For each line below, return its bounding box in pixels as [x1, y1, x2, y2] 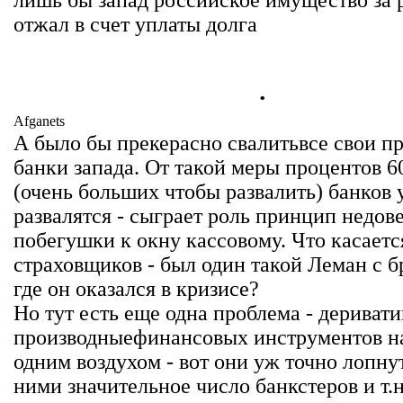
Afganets [13, 113, 65, 129]
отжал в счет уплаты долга [13, 13, 257, 36]
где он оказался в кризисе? [13, 277, 259, 300]
